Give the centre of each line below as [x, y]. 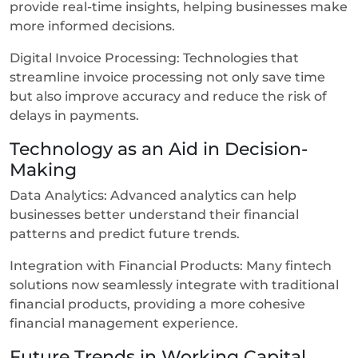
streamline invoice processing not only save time [167, 77]
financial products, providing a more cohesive [157, 304]
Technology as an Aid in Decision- [159, 148]
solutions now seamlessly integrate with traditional [174, 284]
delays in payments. [76, 115]
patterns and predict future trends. [126, 233]
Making [46, 169]
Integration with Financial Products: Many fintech [171, 265]
